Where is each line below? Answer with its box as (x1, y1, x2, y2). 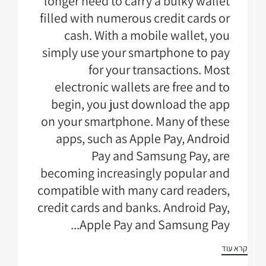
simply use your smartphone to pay (42, 44, 230, 61)
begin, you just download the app (51, 96, 230, 113)
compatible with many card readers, (37, 182, 230, 199)
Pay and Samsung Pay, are (91, 147, 230, 164)
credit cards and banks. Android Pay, (37, 199, 230, 216)
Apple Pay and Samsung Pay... (80, 216, 230, 233)
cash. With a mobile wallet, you (64, 27, 230, 44)
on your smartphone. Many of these (41, 113, 230, 130)
